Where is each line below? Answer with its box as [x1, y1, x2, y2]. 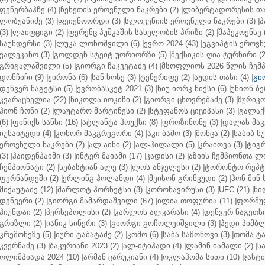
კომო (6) [127, 230, 159, 239]
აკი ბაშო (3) [147, 129, 192, 138]
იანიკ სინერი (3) [46, 219, 107, 228]
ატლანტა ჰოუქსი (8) [82, 118, 158, 127]
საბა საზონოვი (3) [163, 230, 230, 239]
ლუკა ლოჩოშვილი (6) [56, 39, 140, 48]
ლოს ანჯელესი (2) [132, 163, 201, 172]
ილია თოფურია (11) [157, 196, 232, 205]
